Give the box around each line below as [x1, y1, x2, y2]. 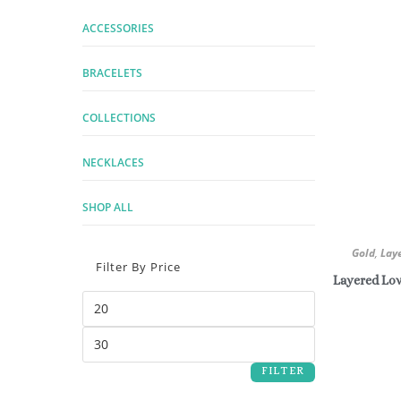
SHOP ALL [82, 199, 133, 215]
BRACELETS [82, 64, 142, 81]
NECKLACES [82, 154, 144, 170]
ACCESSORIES [82, 20, 154, 36]
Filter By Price [96, 258, 181, 275]
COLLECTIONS [82, 109, 156, 125]
